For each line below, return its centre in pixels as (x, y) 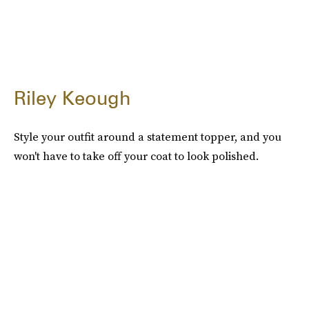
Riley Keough (72, 98)
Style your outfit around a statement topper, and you (148, 136)
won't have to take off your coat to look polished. (136, 156)
